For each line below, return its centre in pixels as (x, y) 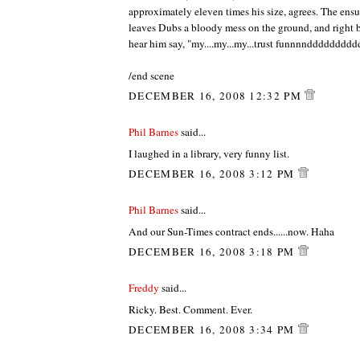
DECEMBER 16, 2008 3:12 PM (213, 174)
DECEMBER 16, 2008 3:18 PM (213, 252)
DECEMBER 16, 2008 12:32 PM (217, 96)
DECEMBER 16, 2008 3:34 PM (213, 330)
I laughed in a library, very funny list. (209, 153)
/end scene (151, 75)
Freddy (144, 288)
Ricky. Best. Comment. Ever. (190, 309)
